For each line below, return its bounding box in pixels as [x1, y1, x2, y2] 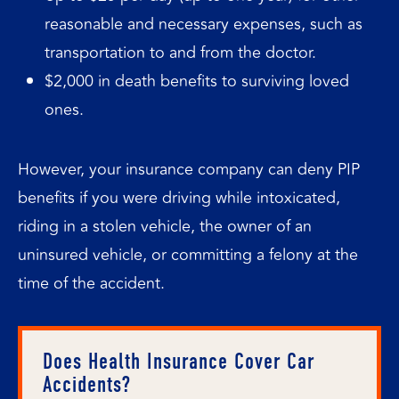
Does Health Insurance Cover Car [43, 347, 314, 375]
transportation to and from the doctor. [45, 40, 316, 65]
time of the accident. [18, 271, 165, 296]
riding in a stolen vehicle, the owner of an [18, 214, 312, 239]
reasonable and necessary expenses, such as [45, 12, 362, 37]
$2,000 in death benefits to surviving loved [45, 69, 349, 94]
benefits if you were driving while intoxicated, [18, 185, 340, 210]
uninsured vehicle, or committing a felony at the [18, 242, 358, 267]
